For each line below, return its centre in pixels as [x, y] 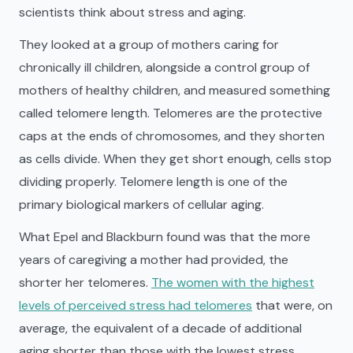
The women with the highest [233, 282]
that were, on [292, 305]
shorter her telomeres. [85, 282]
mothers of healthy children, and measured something [175, 90]
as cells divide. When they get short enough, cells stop [175, 159]
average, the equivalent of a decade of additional [160, 328]
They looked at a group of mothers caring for [149, 45]
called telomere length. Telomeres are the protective [171, 113]
